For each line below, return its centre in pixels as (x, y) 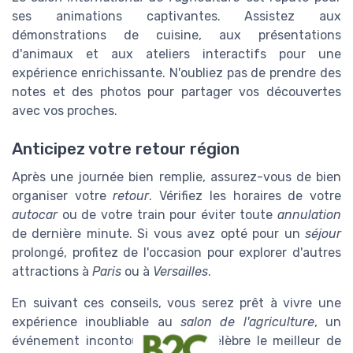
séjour (323, 234)
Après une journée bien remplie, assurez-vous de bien (176, 177)
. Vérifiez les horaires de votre (245, 196)
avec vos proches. (65, 111)
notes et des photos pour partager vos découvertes (176, 92)
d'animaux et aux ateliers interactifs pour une (176, 54)
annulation (309, 215)
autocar (35, 215)
